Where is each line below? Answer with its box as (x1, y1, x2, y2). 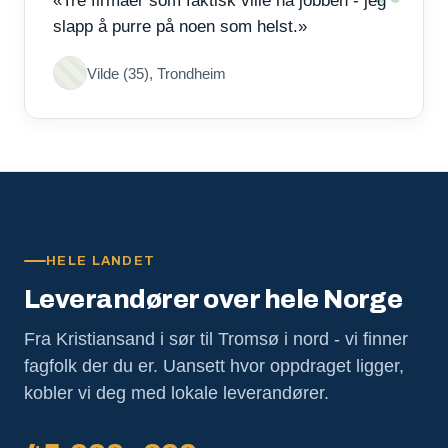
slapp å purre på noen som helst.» (53, 17, 307, 36)
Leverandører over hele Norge (24, 285, 403, 313)
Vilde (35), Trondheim (87, 64, 226, 82)
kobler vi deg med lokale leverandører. (24, 383, 329, 403)
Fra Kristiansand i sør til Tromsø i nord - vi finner (24, 329, 408, 349)
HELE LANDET (46, 254, 156, 268)
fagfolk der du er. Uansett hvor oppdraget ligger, (24, 356, 404, 376)
